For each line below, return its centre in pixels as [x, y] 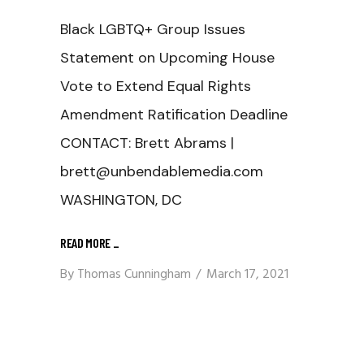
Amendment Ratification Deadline [174, 115]
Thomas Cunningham [134, 275]
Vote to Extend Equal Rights [156, 86]
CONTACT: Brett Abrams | [147, 143]
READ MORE [87, 242]
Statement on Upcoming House [167, 58]
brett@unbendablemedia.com [164, 171]
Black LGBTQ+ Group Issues [153, 29]
